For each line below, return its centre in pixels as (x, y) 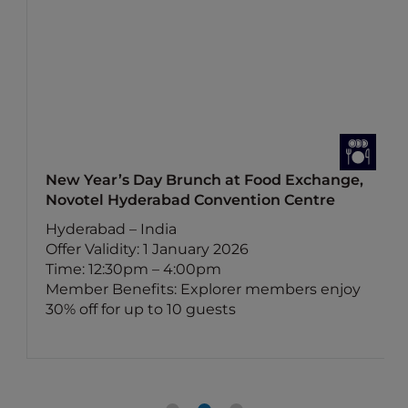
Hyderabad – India (112, 229)
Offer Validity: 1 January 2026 (148, 249)
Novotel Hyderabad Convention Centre (191, 200)
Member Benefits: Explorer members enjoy (204, 289)
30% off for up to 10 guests (141, 309)
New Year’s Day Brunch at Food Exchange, (205, 180)
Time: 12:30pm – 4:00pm (134, 269)
